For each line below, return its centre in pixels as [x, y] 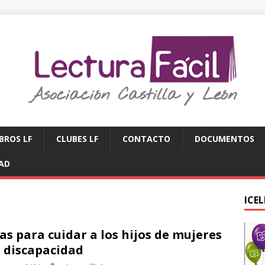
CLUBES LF [77, 138]
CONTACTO [146, 138]
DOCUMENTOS [224, 138]
